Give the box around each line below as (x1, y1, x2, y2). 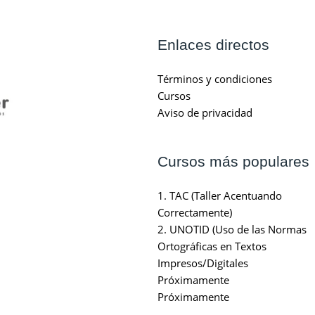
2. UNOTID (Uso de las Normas (157, 221, 307, 236)
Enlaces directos (157, 36, 269, 53)
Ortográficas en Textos (157, 238, 266, 253)
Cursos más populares (157, 153, 309, 169)
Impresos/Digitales (157, 255, 248, 270)
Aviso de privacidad (157, 105, 252, 120)
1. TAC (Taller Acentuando (157, 188, 282, 202)
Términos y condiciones (157, 71, 272, 86)
